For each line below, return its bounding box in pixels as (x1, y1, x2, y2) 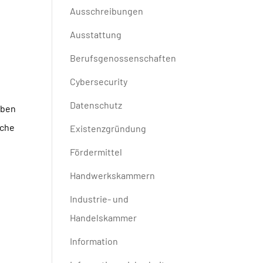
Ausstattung (70, 29, 122, 41)
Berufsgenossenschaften (70, 52, 177, 64)
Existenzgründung (70, 123, 147, 134)
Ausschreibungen (70, 5, 144, 17)
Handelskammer (70, 212, 137, 224)
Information (70, 235, 119, 247)
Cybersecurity (70, 76, 128, 87)
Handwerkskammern (70, 170, 156, 181)
